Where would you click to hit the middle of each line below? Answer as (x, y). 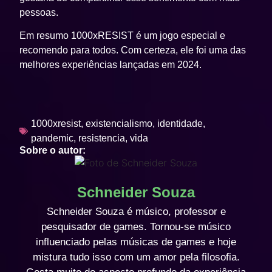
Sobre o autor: (53, 150)
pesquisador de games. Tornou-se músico (136, 226)
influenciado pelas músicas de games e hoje (136, 242)
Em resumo (46, 36)
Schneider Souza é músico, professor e (136, 211)
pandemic (53, 138)
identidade (180, 123)
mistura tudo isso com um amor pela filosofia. (136, 257)
